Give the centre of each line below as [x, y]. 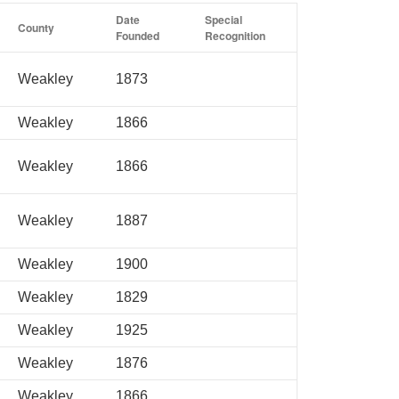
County [36, 28]
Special [224, 20]
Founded [138, 36]
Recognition [235, 36]
